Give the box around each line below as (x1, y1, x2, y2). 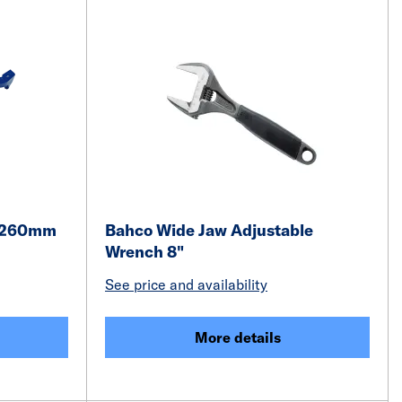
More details (194, 328, 281, 346)
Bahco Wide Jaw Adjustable (105, 220, 313, 240)
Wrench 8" (105, 241, 184, 262)
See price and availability (105, 275, 267, 293)
